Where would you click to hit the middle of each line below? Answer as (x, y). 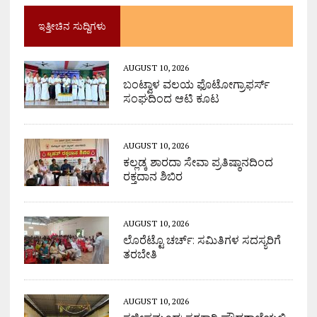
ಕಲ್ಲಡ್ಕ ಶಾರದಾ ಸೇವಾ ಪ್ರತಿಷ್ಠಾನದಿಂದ (198, 162)
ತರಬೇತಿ (140, 254)
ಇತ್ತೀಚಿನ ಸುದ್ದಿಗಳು (72, 26)
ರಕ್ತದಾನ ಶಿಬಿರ (152, 176)
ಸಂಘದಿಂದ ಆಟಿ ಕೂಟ (171, 98)
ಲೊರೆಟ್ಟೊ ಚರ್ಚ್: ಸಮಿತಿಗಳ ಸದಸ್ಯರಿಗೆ (202, 240)
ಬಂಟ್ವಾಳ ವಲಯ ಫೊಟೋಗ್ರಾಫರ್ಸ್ (196, 84)
